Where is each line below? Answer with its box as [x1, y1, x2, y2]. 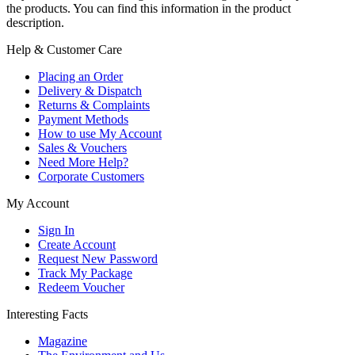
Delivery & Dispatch [38, 83, 142, 97]
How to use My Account [38, 126, 162, 140]
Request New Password [38, 251, 158, 265]
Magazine [38, 334, 87, 348]
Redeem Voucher [38, 280, 124, 294]
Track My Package [38, 265, 132, 280]
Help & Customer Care [6, 42, 122, 56]
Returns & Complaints [38, 97, 150, 112]
